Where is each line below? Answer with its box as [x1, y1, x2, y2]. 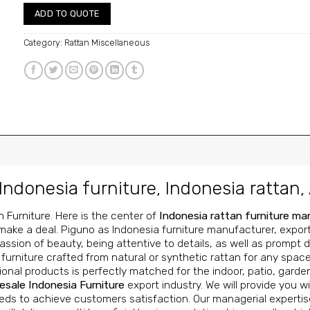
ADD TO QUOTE [35, 8, 100, 19]
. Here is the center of [51, 208, 160, 222]
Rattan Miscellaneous [64, 37, 149, 48]
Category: [24, 37, 64, 48]
